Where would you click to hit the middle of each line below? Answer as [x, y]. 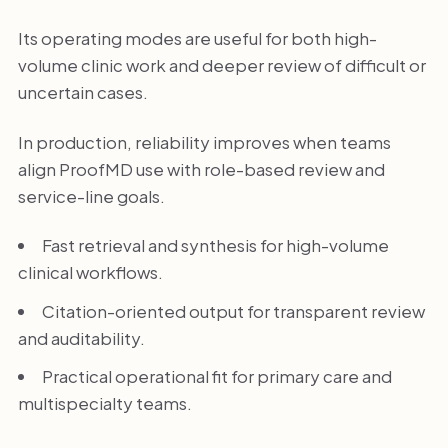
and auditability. [81, 337]
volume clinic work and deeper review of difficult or [221, 65]
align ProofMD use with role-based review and [201, 168]
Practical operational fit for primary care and [216, 375]
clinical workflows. [90, 272]
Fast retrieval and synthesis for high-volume [215, 245]
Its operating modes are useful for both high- [197, 38]
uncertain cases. [82, 92]
